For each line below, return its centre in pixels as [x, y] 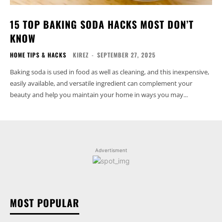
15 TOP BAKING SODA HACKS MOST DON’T [102, 24]
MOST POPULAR [45, 202]
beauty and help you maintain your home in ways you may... [99, 94]
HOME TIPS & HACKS [38, 55]
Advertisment [111, 150]
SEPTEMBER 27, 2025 [126, 55]
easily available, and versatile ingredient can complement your [101, 83]
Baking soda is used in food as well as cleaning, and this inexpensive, [110, 72]
